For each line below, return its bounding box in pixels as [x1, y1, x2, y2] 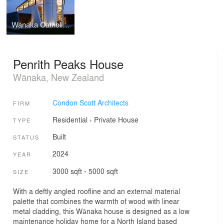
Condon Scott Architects [52, 97, 128, 107]
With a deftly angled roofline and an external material [13, 186, 180, 196]
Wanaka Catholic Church [62, 18, 70, 30]
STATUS [13, 133, 39, 141]
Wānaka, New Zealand [13, 70, 104, 84]
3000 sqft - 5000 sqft [52, 165, 118, 176]
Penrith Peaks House [13, 55, 123, 73]
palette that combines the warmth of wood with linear [13, 196, 179, 206]
